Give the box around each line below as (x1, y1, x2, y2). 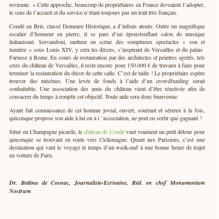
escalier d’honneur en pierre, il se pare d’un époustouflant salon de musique (9, 30, 205, 38)
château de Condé (84, 128, 125, 136)
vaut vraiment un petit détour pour (124, 128, 205, 136)
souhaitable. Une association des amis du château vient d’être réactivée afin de (9, 85, 205, 93)
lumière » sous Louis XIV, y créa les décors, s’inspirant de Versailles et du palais (9, 45, 205, 54)
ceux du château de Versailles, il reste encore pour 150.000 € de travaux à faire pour (9, 61, 205, 69)
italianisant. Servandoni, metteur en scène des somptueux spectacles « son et (9, 38, 205, 46)
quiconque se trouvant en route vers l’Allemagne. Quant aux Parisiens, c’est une (9, 135, 205, 144)
